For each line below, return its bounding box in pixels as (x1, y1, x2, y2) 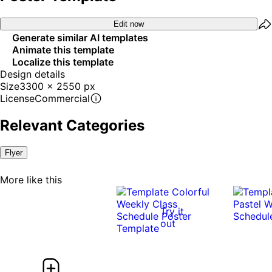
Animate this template (12, 43, 114, 56)
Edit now (114, 19, 144, 29)
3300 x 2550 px (19, 80, 95, 92)
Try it (160, 205, 184, 217)
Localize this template (12, 55, 114, 68)
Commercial (35, 92, 90, 104)
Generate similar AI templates (12, 31, 148, 44)
